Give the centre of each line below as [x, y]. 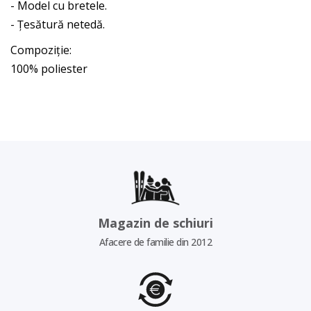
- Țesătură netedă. [58, 25]
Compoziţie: [41, 50]
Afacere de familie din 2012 [155, 242]
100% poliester [49, 69]
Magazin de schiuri [155, 223]
